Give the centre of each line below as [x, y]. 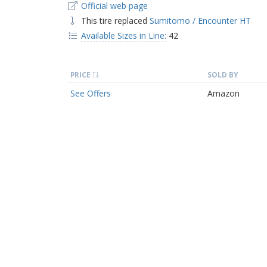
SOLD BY [223, 74]
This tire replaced [115, 20]
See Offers [91, 93]
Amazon [223, 93]
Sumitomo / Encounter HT [200, 20]
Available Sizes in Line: [123, 35]
